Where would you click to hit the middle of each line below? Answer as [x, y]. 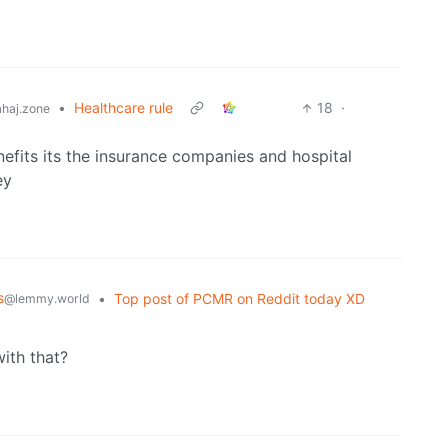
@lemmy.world [47, 299]
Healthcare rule [123, 108]
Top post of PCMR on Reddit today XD [239, 299]
